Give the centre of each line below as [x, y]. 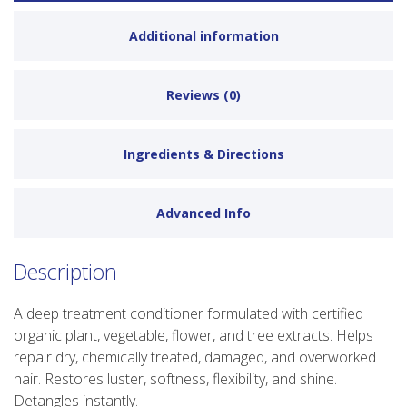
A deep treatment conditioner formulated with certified [189, 313]
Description [65, 272]
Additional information [203, 36]
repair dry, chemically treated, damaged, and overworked [195, 357]
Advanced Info [203, 213]
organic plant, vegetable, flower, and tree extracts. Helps [194, 335]
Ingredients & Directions [203, 154]
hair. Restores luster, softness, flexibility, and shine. [175, 378]
